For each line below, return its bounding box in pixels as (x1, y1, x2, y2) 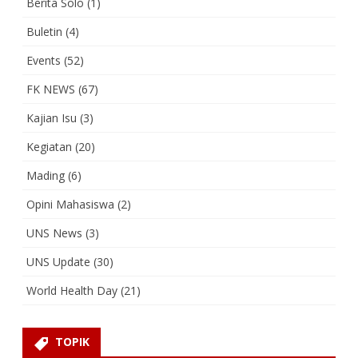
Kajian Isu (26, 110, 77, 126)
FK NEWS (26, 82, 75, 97)
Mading (26, 168, 65, 184)
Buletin (26, 24, 62, 40)
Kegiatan (26, 139, 72, 155)
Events (26, 53, 61, 69)
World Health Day (26, 283, 117, 299)
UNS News (26, 225, 82, 241)
